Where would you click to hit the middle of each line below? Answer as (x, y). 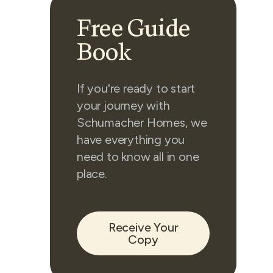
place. (92, 174)
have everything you (131, 140)
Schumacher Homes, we (142, 122)
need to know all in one (138, 157)
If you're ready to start (136, 88)
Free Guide (133, 30)
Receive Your (143, 228)
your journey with (123, 105)
